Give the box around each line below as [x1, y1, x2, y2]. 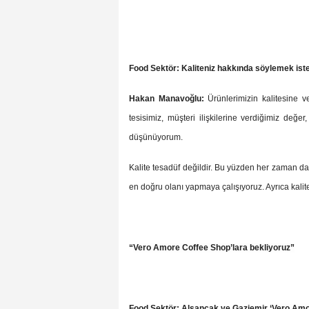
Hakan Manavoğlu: [129, 94, 204, 104]
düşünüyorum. [129, 132, 183, 143]
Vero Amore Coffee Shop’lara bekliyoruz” [133, 243, 295, 253]
